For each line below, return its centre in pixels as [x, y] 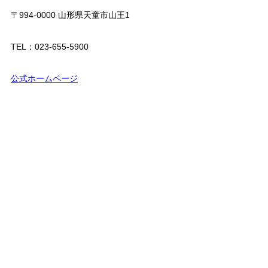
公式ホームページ [44, 78]
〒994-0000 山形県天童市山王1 [70, 15]
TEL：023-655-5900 [49, 46]
